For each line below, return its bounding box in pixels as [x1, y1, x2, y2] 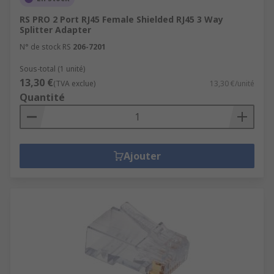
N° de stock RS [20, 42, 71, 52]
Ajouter [123, 149, 161, 163]
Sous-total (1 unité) [20, 64, 85, 74]
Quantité [20, 91, 65, 104]
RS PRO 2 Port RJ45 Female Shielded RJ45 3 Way [20, 13, 223, 25]
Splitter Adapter [20, 24, 91, 35]
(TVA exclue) [53, 78, 95, 89]
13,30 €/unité [210, 78, 254, 89]
